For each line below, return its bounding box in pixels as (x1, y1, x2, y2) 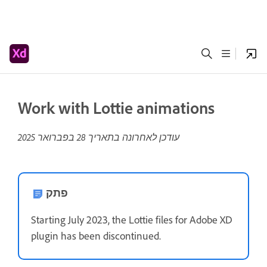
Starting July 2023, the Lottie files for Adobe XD (31, 213, 232, 226)
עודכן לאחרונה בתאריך (86, 131, 179, 143)
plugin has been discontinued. (31, 229, 161, 243)
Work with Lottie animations (18, 98, 215, 118)
